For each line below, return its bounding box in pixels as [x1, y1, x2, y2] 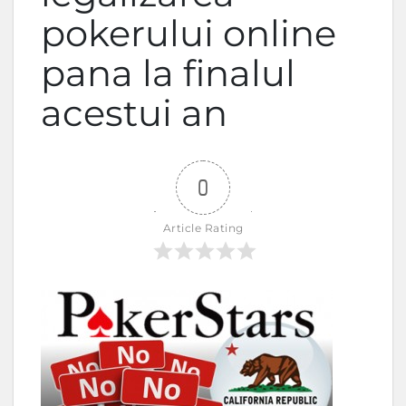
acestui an [41, 91, 227, 135]
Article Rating [162, 221, 244, 235]
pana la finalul [41, 51, 295, 95]
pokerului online [41, 11, 336, 55]
